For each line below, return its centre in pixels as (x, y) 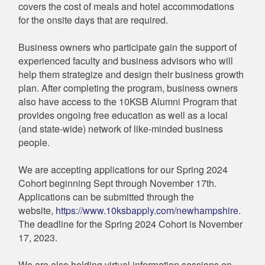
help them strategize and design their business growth (131, 74)
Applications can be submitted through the (106, 196)
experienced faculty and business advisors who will (126, 60)
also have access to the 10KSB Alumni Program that (127, 101)
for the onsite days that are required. (93, 20)
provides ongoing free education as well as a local (123, 115)
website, (37, 210)
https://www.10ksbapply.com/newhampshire (147, 210)
